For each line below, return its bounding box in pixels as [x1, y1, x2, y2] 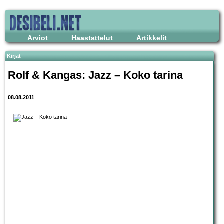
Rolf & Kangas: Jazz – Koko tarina [8, 68, 183, 81]
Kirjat [7, 53, 21, 59]
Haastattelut [71, 34, 113, 42]
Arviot [27, 34, 48, 42]
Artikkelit [136, 34, 167, 42]
